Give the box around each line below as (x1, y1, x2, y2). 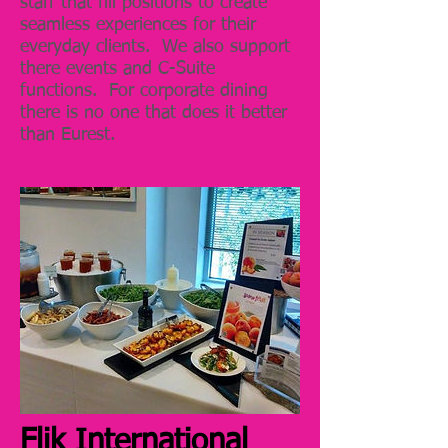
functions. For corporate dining (20, 81, 268, 100)
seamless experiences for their (20, 15, 256, 34)
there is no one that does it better (20, 103, 287, 122)
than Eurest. (20, 125, 115, 144)
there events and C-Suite (20, 59, 215, 78)
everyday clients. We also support (20, 37, 290, 56)
